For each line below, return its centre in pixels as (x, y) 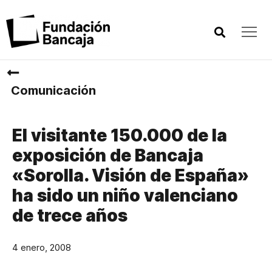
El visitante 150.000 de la (120, 135)
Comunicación (53, 90)
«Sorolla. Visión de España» (131, 175)
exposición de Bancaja (108, 155)
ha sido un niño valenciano (125, 195)
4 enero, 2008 (42, 247)
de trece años (70, 216)
